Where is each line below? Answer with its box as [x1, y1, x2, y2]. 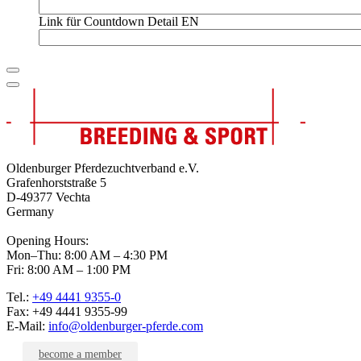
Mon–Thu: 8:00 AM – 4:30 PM [6, 248, 168, 263]
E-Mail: [6, 319, 48, 334]
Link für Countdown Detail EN [39, 15, 199, 29]
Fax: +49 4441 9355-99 [6, 305, 127, 319]
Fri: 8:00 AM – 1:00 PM [6, 263, 131, 277]
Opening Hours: [6, 234, 89, 248]
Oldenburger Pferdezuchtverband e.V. [6, 161, 199, 176]
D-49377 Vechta [6, 190, 90, 205]
